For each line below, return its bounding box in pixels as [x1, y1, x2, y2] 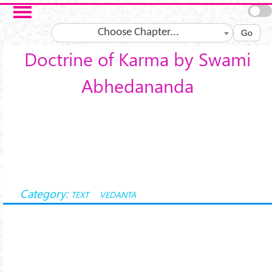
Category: [19, 186, 68, 202]
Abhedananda [81, 73, 194, 98]
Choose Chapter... [98, 27, 180, 39]
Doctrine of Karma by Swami [24, 47, 251, 72]
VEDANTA [100, 189, 137, 201]
